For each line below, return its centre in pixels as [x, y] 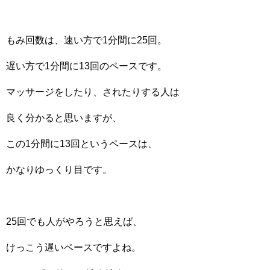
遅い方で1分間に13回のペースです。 [86, 66]
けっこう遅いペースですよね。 [74, 247]
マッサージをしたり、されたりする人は [93, 92]
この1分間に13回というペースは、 [82, 144]
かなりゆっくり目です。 [59, 170]
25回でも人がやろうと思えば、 [74, 221]
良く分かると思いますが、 [64, 118]
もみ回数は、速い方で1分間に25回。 [86, 40]
